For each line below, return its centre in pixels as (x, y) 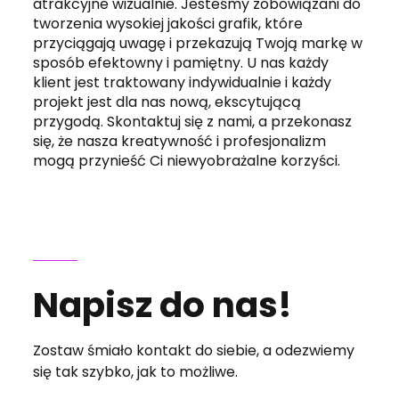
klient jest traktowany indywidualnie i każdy (183, 82)
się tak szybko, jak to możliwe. (136, 372)
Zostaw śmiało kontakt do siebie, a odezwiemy (194, 350)
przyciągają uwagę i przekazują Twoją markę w (198, 43)
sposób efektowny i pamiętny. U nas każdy (181, 63)
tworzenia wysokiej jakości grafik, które (168, 24)
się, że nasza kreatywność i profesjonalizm (180, 141)
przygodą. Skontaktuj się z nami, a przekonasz (193, 122)
